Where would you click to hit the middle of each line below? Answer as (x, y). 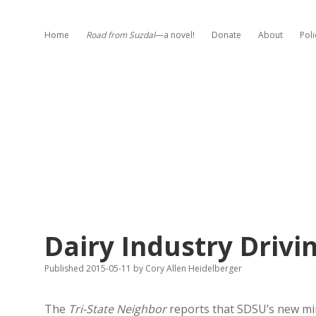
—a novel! (175, 35)
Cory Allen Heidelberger (193, 268)
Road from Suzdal (121, 35)
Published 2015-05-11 (89, 268)
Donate (226, 35)
